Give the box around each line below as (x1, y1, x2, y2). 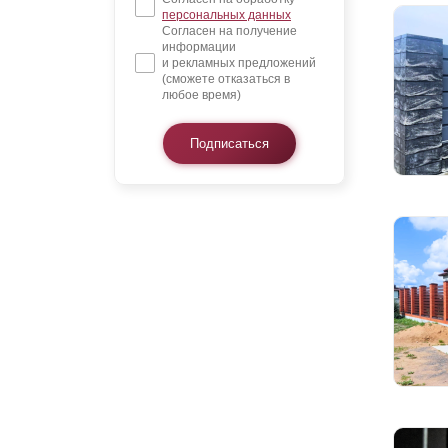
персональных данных (162, 8, 291, 23)
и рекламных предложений (162, 56, 316, 71)
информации (162, 40, 236, 55)
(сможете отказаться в (162, 72, 290, 87)
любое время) (162, 88, 241, 103)
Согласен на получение (162, 24, 297, 39)
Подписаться (190, 136, 269, 152)
